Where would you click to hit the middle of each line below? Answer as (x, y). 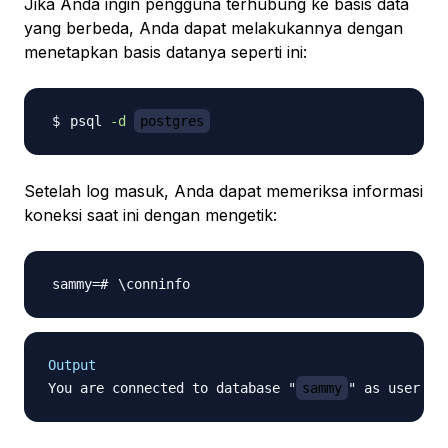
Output (72, 365)
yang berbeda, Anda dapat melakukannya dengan (213, 28)
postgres (172, 121)
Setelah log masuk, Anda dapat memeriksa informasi (223, 191)
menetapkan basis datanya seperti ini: (165, 52)
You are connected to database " (172, 388)
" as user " (392, 388)
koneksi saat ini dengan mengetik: (150, 215)
